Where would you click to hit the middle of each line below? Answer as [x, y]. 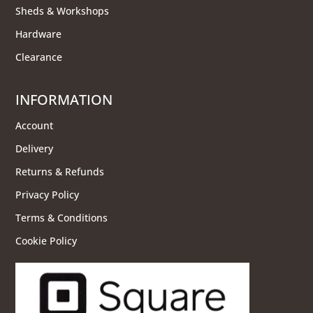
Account [35, 126]
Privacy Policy [48, 195]
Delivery [35, 149]
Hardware [39, 34]
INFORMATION [64, 100]
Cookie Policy [46, 241]
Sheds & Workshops [63, 11]
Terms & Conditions [62, 218]
